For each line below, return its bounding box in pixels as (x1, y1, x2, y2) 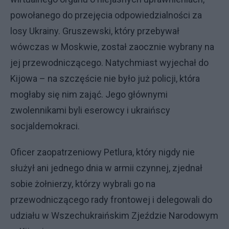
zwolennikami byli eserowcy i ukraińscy (10, 105, 170, 116)
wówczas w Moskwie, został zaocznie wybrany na (10, 41, 214, 52)
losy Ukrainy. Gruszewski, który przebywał (10, 26, 179, 36)
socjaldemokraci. (10, 121, 80, 131)
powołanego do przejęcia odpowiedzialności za (10, 10, 202, 20)
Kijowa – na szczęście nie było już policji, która (10, 73, 200, 84)
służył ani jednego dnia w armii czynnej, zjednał (10, 163, 202, 173)
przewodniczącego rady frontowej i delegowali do (10, 194, 212, 205)
